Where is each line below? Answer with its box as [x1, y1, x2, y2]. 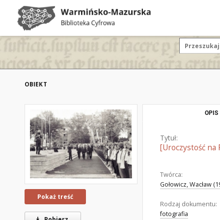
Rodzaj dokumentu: [160, 200, 217, 208]
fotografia [160, 210, 188, 218]
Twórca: [160, 170, 183, 179]
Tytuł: [160, 133, 178, 142]
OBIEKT [25, 80, 47, 88]
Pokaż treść [37, 192, 73, 201]
